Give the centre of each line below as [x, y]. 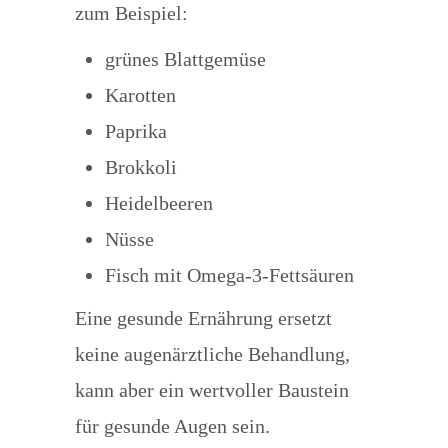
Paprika [135, 131]
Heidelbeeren [158, 203]
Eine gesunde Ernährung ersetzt [203, 318]
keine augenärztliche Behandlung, [212, 354]
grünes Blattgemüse [185, 59]
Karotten [140, 95]
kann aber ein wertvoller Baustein [211, 390]
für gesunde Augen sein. [172, 426]
